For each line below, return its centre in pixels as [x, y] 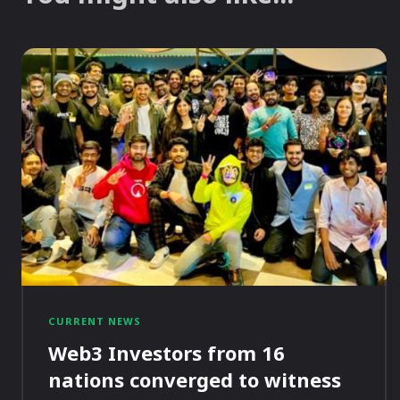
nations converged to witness [195, 380]
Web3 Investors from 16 [167, 353]
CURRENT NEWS [95, 321]
